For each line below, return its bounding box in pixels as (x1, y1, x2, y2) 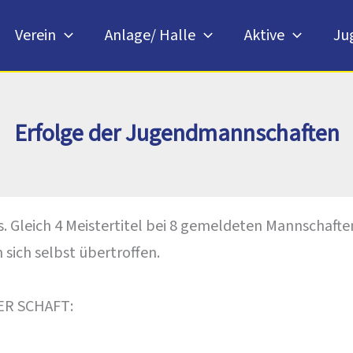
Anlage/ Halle (105, 24, 195, 46)
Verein (15, 24, 56, 46)
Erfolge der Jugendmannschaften (13, 117, 340, 150)
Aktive (244, 24, 284, 46)
